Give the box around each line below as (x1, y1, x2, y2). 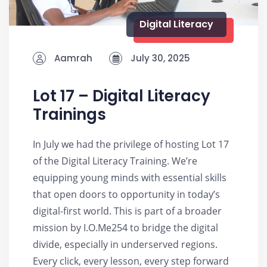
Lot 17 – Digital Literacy (33, 85, 210, 107)
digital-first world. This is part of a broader (33, 204, 222, 218)
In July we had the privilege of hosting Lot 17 (33, 137, 229, 151)
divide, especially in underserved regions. (33, 237, 222, 251)
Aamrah (52, 51, 92, 64)
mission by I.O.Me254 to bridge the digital (33, 221, 218, 234)
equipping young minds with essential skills (33, 170, 226, 184)
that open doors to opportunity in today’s (33, 187, 220, 201)
